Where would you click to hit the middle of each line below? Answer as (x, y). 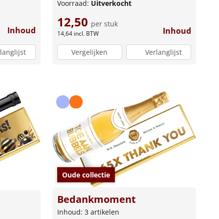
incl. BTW (86, 33)
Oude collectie (86, 175)
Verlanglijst (163, 52)
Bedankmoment (96, 199)
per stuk (104, 23)
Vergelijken (90, 52)
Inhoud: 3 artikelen (88, 212)
